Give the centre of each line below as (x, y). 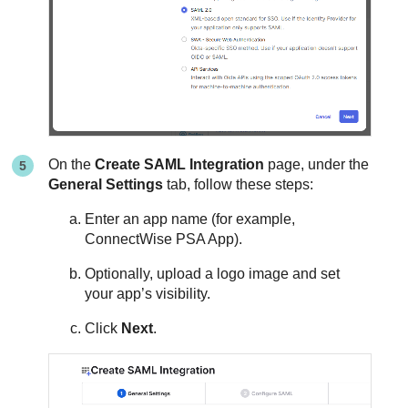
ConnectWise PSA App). (164, 239)
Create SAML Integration (180, 164)
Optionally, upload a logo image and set (213, 273)
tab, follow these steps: (239, 184)
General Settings (106, 184)
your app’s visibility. (148, 293)
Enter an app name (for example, (190, 219)
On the (72, 164)
